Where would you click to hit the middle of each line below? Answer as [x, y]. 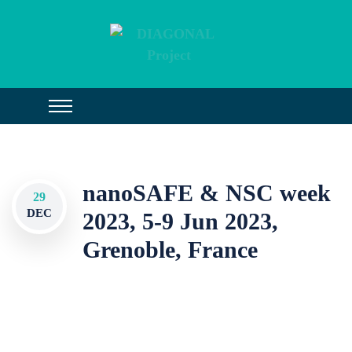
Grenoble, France [170, 249]
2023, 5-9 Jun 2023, [180, 221]
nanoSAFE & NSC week [207, 193]
